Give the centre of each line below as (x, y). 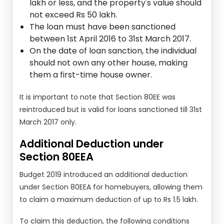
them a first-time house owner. (91, 75)
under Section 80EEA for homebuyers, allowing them (111, 187)
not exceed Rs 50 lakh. (73, 15)
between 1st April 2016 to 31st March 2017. (110, 39)
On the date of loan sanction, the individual (113, 51)
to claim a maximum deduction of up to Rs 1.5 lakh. (109, 199)
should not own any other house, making (109, 63)
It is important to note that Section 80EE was (98, 97)
